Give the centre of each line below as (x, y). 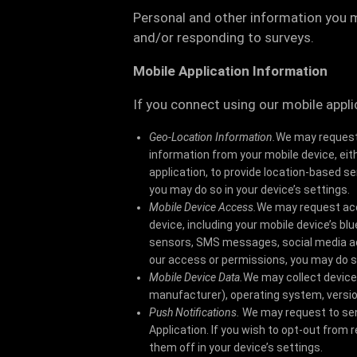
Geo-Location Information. (212, 137)
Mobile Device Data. (196, 277)
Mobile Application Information (230, 71)
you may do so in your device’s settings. (249, 190)
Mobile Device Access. (203, 207)
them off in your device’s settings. (236, 347)
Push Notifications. (196, 312)
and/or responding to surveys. (224, 37)
